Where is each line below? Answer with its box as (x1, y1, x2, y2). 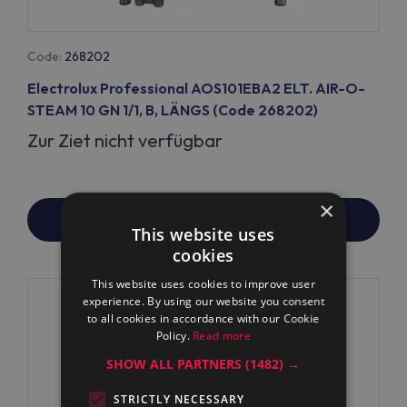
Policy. (155, 328, 194, 343)
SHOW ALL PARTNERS (106, 355, 246, 372)
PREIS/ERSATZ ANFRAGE (122, 211, 285, 229)
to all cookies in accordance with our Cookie (87, 311, 320, 326)
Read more (193, 328, 252, 343)
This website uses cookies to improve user (91, 276, 316, 292)
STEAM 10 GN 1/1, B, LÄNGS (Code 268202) (27, 101, 318, 119)
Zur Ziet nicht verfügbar (27, 129, 223, 152)
